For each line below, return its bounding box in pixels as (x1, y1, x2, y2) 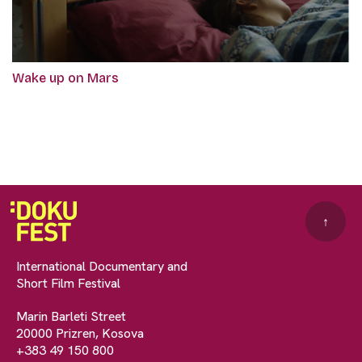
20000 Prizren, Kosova (16, 325, 144, 343)
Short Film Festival (16, 275, 120, 293)
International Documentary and (16, 258, 187, 276)
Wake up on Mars (12, 70, 119, 86)
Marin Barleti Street (16, 308, 126, 326)
